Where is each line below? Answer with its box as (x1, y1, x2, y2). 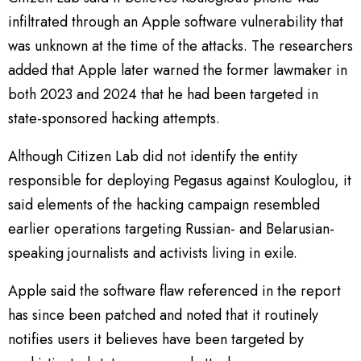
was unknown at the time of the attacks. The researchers (8, 35, 353, 56)
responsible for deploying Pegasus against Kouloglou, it (8, 169, 351, 191)
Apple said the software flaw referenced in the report (8, 280, 341, 301)
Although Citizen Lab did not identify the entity (8, 145, 297, 167)
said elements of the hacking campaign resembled (8, 193, 320, 215)
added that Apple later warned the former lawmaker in (8, 59, 347, 81)
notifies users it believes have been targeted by (8, 328, 304, 350)
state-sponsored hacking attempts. (8, 107, 220, 129)
